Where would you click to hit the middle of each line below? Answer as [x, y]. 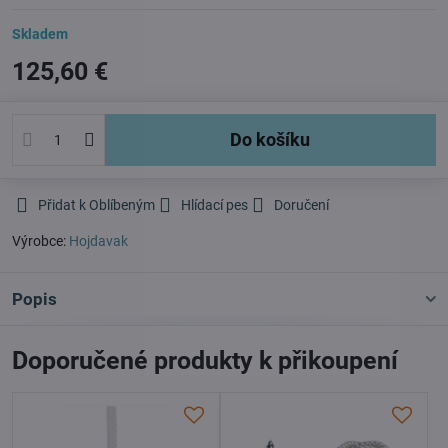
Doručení [301, 205]
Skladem [40, 34]
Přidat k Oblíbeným [96, 205]
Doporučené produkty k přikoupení [205, 361]
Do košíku [276, 139]
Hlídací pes [214, 205]
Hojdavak [98, 241]
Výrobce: [40, 241]
